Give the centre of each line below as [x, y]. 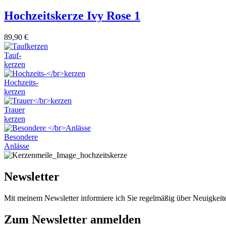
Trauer [14, 110]
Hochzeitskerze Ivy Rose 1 [72, 16]
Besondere [21, 137]
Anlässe [17, 146]
